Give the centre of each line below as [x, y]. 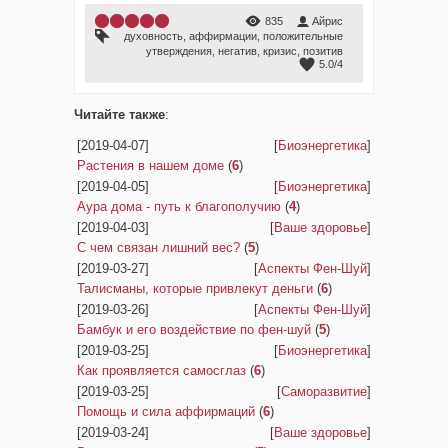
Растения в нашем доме [150, 165]
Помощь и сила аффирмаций [166, 411]
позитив [323, 51]
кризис [280, 51]
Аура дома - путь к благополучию [179, 206]
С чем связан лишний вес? [158, 247]
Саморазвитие [324, 391]
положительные [303, 36]
